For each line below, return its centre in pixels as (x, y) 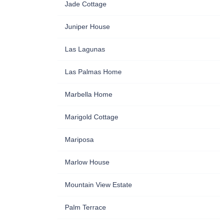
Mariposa (79, 139)
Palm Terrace (85, 207)
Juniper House (87, 26)
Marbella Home (89, 94)
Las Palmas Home (93, 71)
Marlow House (87, 162)
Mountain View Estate (98, 184)
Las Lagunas (85, 49)
